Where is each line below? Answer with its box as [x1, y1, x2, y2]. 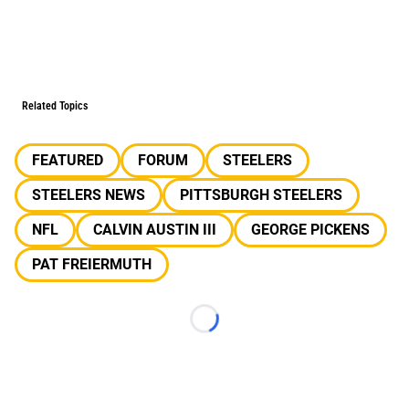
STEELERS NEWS [32, 186, 145, 204]
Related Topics [22, 100, 88, 112]
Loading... [203, 320, 267, 336]
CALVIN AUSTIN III [93, 221, 216, 238]
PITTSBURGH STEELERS [180, 186, 342, 204]
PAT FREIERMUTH [32, 256, 152, 273]
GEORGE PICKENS [251, 221, 370, 238]
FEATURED [32, 152, 103, 169]
